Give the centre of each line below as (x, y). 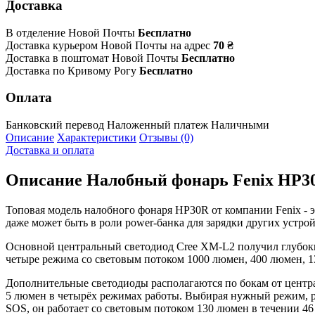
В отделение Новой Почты (70, 32)
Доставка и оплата (50, 150)
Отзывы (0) (166, 138)
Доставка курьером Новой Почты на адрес (108, 45)
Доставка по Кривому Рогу (71, 70)
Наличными (240, 125)
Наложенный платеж (157, 125)
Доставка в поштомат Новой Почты (92, 58)
